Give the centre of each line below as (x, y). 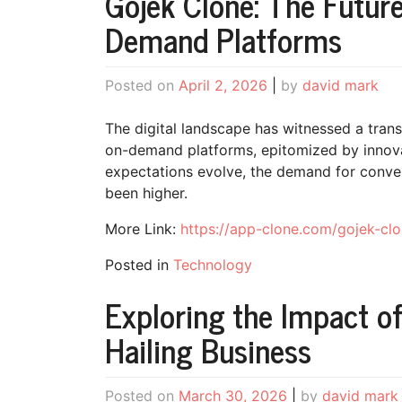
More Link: (143, 229)
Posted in (139, 265)
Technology (213, 265)
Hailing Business (208, 350)
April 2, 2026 (223, 86)
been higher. (149, 193)
